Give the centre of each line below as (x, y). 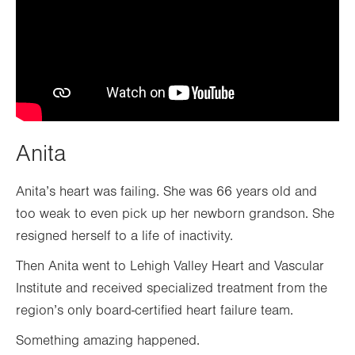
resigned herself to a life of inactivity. (124, 236)
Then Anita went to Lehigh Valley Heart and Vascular (170, 266)
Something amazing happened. (108, 340)
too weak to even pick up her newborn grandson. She (175, 214)
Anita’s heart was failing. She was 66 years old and (166, 191)
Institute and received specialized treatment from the (172, 288)
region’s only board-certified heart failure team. (155, 310)
